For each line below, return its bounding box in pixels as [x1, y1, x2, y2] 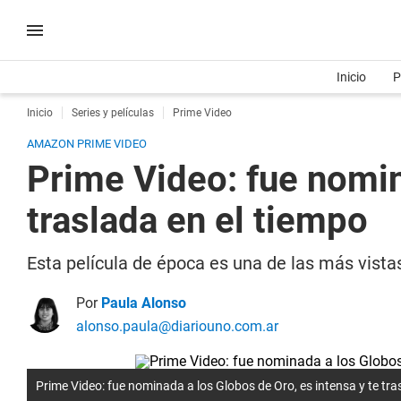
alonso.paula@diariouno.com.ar [76, 318, 278, 335]
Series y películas [72, 107, 154, 119]
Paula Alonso [101, 294, 186, 311]
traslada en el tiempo [27, 200, 368, 242]
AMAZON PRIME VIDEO [27, 137, 147, 150]
